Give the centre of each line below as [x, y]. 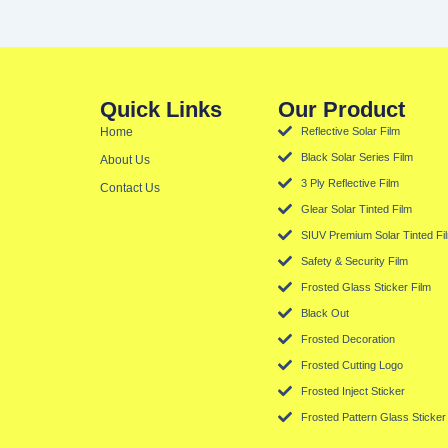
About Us [125, 159]
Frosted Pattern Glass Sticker [373, 416]
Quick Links [161, 109]
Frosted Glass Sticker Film [365, 286]
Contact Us [130, 187]
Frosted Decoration [347, 338]
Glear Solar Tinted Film [356, 208]
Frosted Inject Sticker [352, 390]
